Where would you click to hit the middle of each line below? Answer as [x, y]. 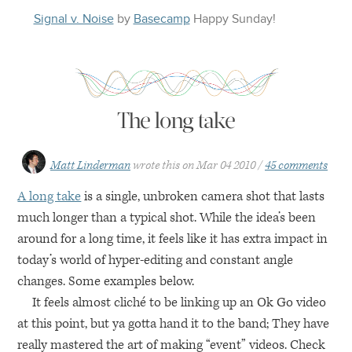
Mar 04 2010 [226, 165]
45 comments [296, 165]
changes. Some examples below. [106, 281]
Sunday [252, 19]
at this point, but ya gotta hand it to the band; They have [174, 324]
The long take [176, 121]
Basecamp [161, 19]
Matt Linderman [90, 165]
